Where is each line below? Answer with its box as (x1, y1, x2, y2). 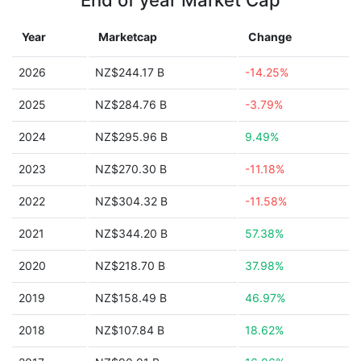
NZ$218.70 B (95, 259, 165, 272)
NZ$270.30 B (95, 162, 167, 176)
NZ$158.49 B (95, 291, 167, 305)
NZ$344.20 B (95, 226, 168, 240)
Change (248, 30, 292, 44)
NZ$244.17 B (95, 65, 164, 79)
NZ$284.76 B (95, 98, 167, 111)
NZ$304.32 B (95, 194, 168, 208)
